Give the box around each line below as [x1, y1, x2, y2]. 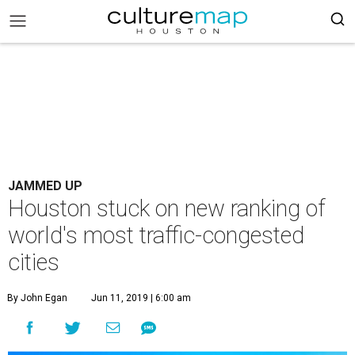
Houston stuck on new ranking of [8, 195, 326, 222]
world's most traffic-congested [8, 222, 304, 249]
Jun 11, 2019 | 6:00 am [91, 292, 191, 303]
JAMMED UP [8, 178, 82, 193]
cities [8, 249, 59, 276]
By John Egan [7, 292, 67, 303]
